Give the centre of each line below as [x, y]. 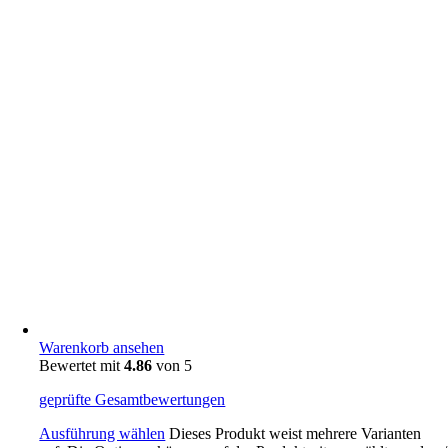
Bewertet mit [82, 366]
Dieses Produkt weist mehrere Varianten [295, 434]
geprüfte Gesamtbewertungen [132, 400]
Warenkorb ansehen [102, 348]
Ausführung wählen [102, 434]
